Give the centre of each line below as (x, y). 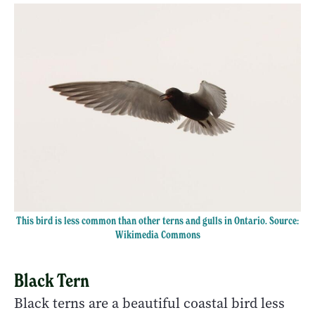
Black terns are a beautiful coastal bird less (149, 304)
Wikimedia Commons (157, 235)
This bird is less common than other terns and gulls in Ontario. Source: (157, 221)
